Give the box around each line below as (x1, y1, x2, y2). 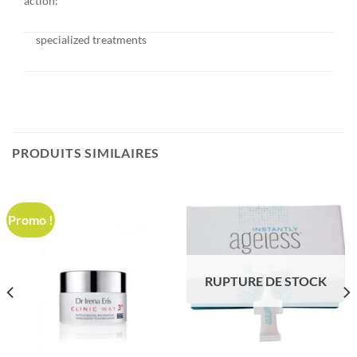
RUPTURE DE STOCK (205, 273, 327, 288)
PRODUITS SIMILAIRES (12, 145, 160, 161)
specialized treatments (36, 33, 147, 47)
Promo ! (8, 212, 54, 228)
